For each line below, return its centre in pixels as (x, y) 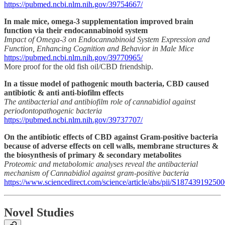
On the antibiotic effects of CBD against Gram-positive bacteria (111, 137)
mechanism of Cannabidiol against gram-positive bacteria (96, 173)
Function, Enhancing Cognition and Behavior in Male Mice (99, 49)
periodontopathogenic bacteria (53, 111)
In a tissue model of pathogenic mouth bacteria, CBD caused (106, 84)
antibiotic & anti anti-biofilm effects (64, 93)
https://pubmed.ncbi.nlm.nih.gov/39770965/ (73, 58)
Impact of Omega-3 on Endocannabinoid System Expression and (107, 40)
